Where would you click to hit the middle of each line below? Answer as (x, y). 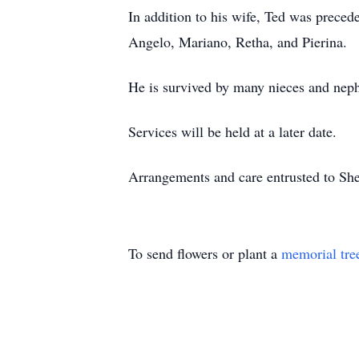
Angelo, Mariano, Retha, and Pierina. (238, 42)
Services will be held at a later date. (232, 131)
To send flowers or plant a (205, 253)
